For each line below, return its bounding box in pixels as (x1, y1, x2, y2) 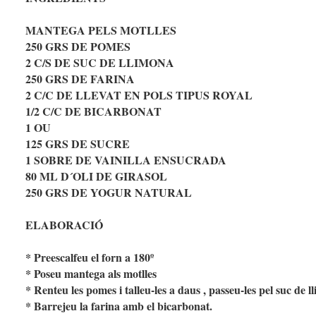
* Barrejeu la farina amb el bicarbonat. (25, 298, 213, 315)
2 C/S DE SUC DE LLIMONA (25, 54, 175, 71)
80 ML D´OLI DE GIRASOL (25, 168, 168, 185)
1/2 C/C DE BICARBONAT (25, 103, 162, 120)
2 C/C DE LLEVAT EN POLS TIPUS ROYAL (25, 87, 253, 104)
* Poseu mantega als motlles (25, 265, 157, 282)
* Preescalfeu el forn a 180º (25, 249, 154, 266)
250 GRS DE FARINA (25, 71, 135, 87)
